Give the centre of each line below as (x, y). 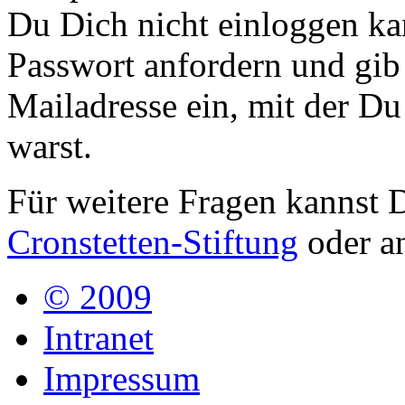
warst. (50, 146)
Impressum (122, 378)
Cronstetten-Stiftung (153, 242)
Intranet (99, 338)
